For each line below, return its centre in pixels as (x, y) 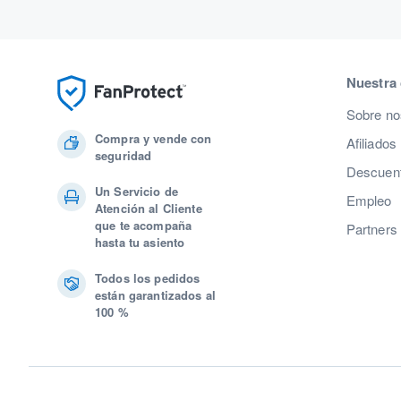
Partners (371, 228)
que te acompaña (144, 225)
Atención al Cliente (149, 208)
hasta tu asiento (140, 242)
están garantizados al (155, 294)
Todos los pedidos (148, 277)
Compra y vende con (154, 138)
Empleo (369, 200)
